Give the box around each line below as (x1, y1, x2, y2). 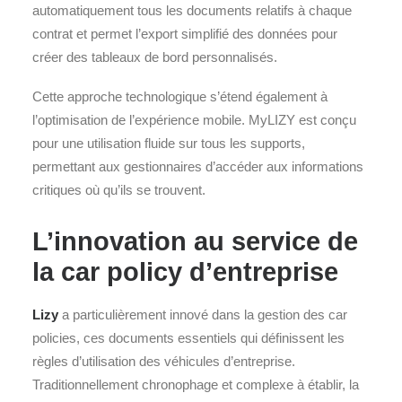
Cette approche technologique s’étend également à (32, 89, 328, 104)
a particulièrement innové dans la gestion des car (58, 307, 347, 322)
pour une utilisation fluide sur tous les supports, (32, 135, 305, 151)
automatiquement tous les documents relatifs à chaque (32, 3, 352, 18)
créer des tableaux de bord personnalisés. (32, 49, 277, 65)
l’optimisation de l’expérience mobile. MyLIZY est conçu (32, 112, 356, 127)
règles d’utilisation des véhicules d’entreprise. (32, 354, 295, 369)
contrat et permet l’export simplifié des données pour (32, 26, 337, 41)
